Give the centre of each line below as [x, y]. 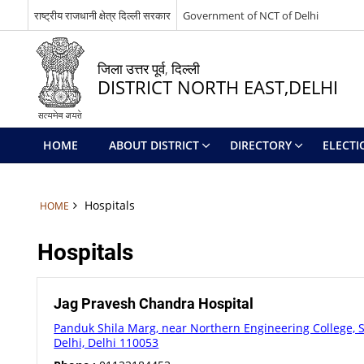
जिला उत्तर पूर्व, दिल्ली [148, 69]
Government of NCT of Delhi [250, 15]
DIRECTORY [260, 145]
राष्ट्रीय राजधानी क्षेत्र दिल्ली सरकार [102, 15]
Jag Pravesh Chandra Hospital [154, 303]
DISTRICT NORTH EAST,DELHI [217, 87]
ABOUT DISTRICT [154, 145]
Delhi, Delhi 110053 [106, 342]
